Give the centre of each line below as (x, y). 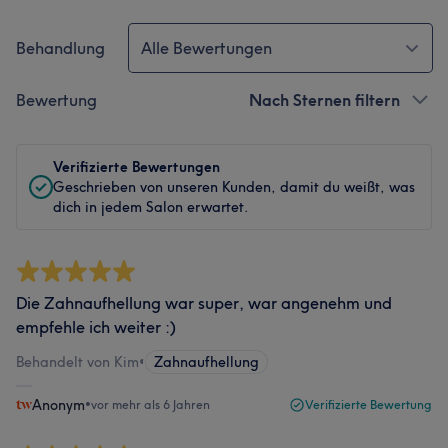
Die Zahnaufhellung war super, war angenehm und (204, 302)
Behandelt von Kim (77, 361)
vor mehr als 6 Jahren (150, 404)
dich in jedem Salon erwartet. (151, 206)
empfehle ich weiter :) (96, 326)
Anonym (58, 404)
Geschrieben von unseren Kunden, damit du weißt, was (234, 186)
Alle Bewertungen (206, 47)
